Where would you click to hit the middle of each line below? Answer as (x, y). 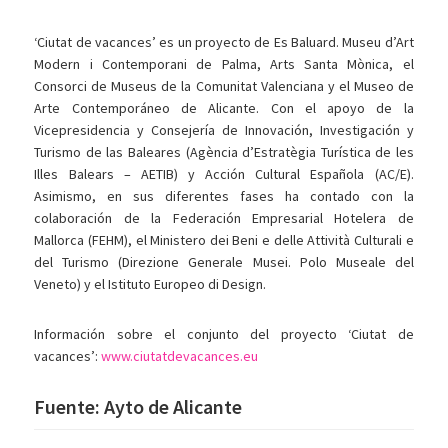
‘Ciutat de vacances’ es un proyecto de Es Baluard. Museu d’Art (224, 42)
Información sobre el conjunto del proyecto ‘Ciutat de (224, 334)
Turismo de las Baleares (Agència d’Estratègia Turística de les (224, 152)
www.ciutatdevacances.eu (180, 356)
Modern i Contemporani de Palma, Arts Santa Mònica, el (224, 64)
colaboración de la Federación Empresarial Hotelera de (224, 218)
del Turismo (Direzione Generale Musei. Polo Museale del (224, 262)
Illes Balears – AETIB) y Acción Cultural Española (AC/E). (224, 174)
